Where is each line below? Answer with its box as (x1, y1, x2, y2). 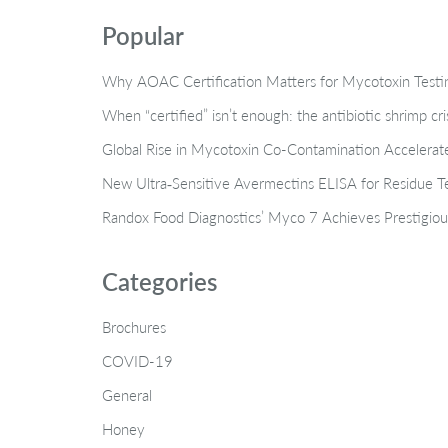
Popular (102, 18, 184, 52)
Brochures (102, 316, 166, 337)
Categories (102, 264, 217, 298)
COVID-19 (102, 350, 173, 371)
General (102, 384, 152, 405)
